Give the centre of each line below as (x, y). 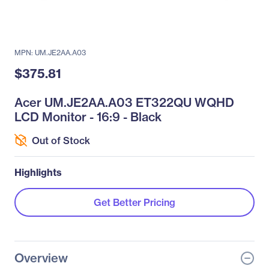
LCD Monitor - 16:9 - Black (88, 117)
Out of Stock (61, 140)
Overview (41, 258)
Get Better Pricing (134, 202)
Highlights (38, 172)
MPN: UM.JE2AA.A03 (50, 53)
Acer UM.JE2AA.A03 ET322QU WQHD (124, 102)
